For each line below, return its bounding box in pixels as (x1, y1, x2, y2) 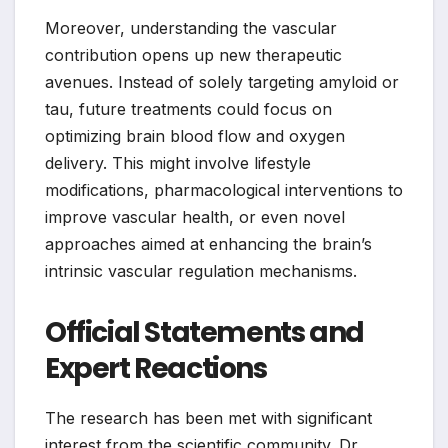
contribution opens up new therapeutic (45, 45, 342, 66)
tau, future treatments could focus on (45, 99, 332, 120)
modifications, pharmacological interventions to (45, 180, 403, 201)
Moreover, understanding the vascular (45, 18, 337, 39)
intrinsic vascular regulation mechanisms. (45, 261, 357, 282)
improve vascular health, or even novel (45, 207, 345, 228)
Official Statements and (45, 313, 364, 353)
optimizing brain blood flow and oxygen (45, 126, 345, 147)
